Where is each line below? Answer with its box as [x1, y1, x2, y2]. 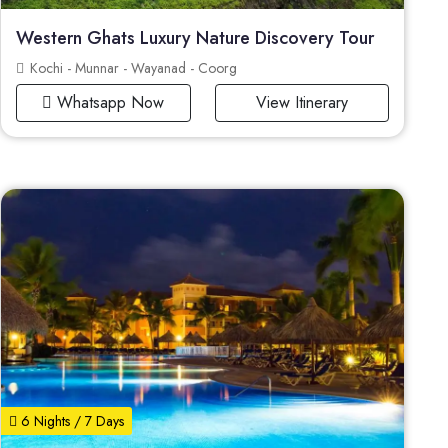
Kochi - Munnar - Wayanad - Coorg [26, 57, 238, 78]
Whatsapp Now [52, 90, 165, 114]
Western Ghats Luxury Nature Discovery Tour [16, 24, 375, 51]
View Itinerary [255, 90, 348, 114]
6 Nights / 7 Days [17, 410, 125, 431]
